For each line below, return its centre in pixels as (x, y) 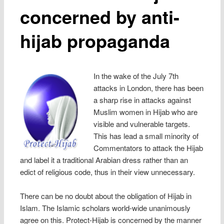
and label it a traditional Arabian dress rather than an (104, 159)
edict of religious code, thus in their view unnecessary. (108, 171)
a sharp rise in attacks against (142, 99)
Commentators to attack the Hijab (148, 147)
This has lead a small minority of (146, 135)
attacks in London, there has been (148, 87)
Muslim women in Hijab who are (145, 111)
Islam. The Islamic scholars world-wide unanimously (105, 208)
